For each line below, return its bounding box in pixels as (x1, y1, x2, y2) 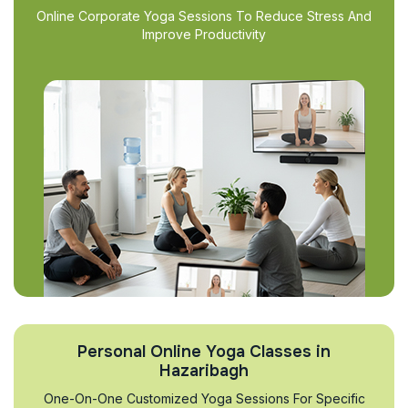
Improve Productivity (142, 26, 266, 42)
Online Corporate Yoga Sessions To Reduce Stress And (36, 8, 372, 24)
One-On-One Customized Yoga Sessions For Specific (43, 391, 365, 406)
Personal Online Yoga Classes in (77, 342, 331, 362)
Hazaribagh (159, 361, 249, 381)
